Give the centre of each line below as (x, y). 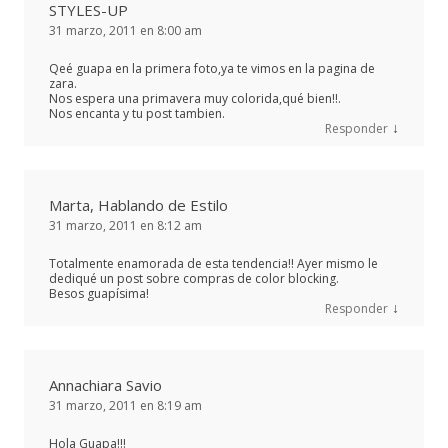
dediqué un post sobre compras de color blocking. (194, 278)
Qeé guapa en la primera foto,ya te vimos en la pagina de (212, 68)
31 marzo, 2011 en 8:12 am (125, 225)
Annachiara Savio (105, 384)
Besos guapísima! (99, 293)
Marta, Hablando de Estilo (138, 204)
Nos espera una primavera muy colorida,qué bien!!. (195, 98)
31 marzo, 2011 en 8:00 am (125, 30)
